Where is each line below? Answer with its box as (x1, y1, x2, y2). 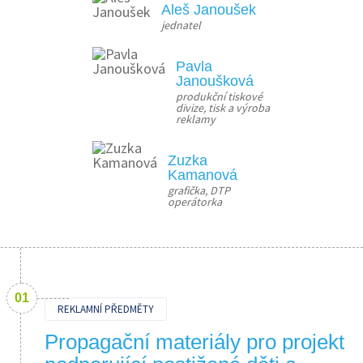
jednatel (161, 18, 201, 32)
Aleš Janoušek (161, 2, 256, 18)
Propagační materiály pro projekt (45, 330, 344, 354)
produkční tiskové (176, 89, 263, 104)
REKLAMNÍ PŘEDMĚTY (58, 302, 154, 316)
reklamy (176, 112, 216, 126)
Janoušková (176, 73, 254, 89)
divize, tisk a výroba (176, 100, 270, 115)
